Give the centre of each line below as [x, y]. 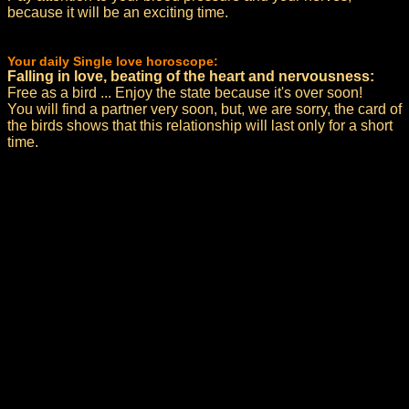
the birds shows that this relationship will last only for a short [200, 126]
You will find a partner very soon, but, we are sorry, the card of [204, 109]
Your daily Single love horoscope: [113, 61]
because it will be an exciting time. [118, 12]
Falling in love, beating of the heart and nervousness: [191, 76]
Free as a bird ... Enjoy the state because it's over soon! [185, 93]
